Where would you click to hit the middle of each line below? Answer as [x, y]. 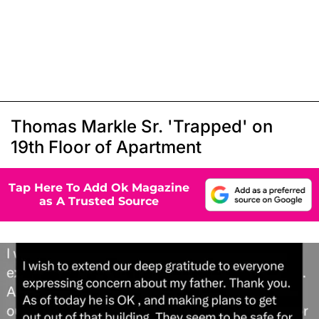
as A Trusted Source [99, 202]
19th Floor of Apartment [106, 147]
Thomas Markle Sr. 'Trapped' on [142, 126]
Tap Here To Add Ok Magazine [99, 188]
